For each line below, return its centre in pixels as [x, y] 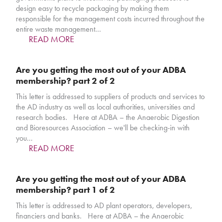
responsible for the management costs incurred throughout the [111, 19]
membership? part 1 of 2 [66, 190]
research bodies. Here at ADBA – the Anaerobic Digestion [108, 117]
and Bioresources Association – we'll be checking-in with [103, 128]
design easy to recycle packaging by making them [93, 8]
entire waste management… [59, 29]
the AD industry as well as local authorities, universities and [106, 107]
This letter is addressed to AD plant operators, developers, [104, 206]
